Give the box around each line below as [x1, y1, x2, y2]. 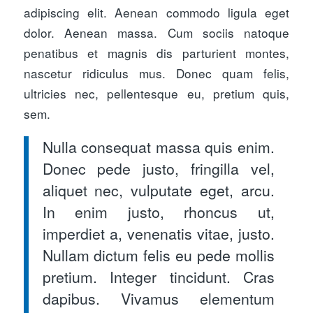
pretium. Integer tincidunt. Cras [42, 265, 275, 287]
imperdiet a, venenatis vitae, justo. [42, 222, 275, 244]
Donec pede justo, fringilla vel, [42, 157, 275, 179]
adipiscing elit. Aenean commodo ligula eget [23, 3, 290, 21]
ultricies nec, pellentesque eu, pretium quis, [23, 84, 290, 102]
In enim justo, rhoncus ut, [42, 201, 275, 222]
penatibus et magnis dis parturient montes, [23, 43, 290, 61]
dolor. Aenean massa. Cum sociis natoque [23, 23, 290, 41]
